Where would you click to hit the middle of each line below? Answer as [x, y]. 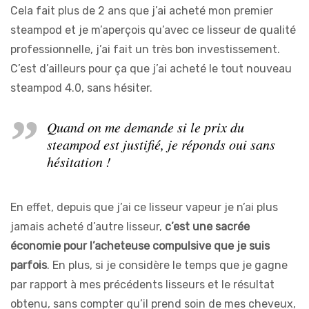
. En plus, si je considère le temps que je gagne [167, 265]
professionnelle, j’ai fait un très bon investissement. [145, 49]
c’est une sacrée [207, 226]
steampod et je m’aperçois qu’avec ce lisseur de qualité [153, 30]
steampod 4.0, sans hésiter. [81, 88]
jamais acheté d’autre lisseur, [88, 226]
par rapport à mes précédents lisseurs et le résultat [142, 284]
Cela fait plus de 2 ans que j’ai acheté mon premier [142, 10]
